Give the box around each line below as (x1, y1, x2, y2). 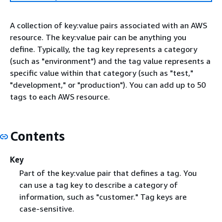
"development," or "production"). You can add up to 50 (10, 80, 206, 90)
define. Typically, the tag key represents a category (10, 44, 197, 54)
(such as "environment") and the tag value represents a (10, 56, 211, 66)
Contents (10, 128, 65, 144)
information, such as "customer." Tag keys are (19, 191, 187, 202)
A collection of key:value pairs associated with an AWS (10, 20, 207, 30)
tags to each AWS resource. (10, 92, 110, 102)
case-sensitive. (19, 203, 74, 214)
